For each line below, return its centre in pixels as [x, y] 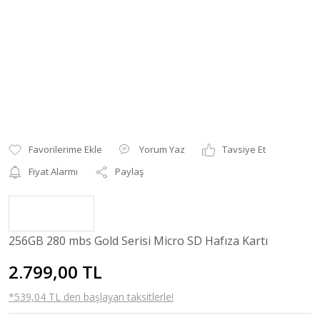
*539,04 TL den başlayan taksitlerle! [91, 297]
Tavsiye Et [244, 149]
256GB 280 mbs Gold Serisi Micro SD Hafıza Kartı [138, 241]
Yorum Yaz [162, 149]
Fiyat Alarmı [53, 171]
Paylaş [129, 171]
